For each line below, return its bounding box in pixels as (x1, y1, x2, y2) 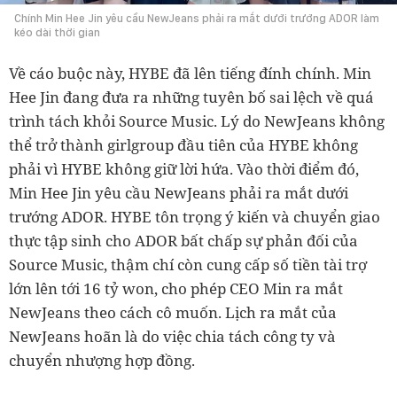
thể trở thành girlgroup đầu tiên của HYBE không (9, 134, 358, 155)
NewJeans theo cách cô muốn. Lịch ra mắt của (9, 301, 337, 323)
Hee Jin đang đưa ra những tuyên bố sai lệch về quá (9, 86, 374, 107)
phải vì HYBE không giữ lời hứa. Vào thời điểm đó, (9, 158, 359, 179)
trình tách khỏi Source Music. (9, 110, 221, 131)
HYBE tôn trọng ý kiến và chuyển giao (111, 206, 380, 227)
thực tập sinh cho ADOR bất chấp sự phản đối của (9, 230, 358, 251)
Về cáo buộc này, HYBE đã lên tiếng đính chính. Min (9, 62, 371, 83)
